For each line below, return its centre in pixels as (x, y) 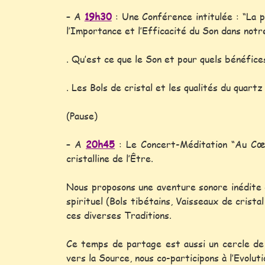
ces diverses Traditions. (119, 215)
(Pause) (82, 116)
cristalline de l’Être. (110, 158)
